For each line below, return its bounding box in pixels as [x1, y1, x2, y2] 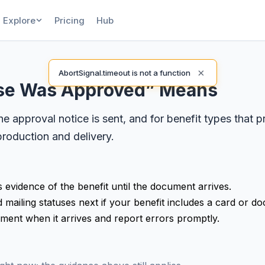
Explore [3, 14, 35, 26]
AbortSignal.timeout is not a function [58, 68, 190, 77]
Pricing [54, 14, 85, 26]
